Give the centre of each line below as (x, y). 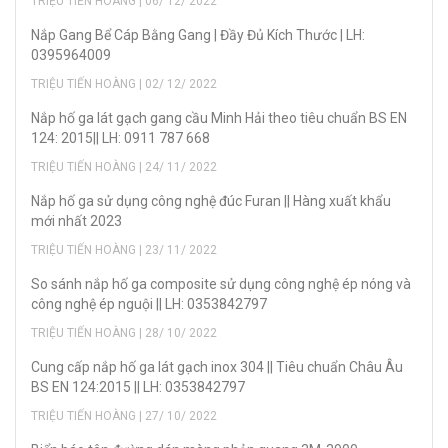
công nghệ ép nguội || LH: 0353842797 (149, 304)
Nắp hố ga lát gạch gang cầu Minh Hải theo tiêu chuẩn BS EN (219, 118)
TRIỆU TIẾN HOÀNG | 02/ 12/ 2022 (124, 84)
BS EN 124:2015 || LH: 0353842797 (138, 387)
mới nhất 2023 (76, 221)
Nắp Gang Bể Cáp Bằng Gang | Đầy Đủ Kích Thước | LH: (198, 35)
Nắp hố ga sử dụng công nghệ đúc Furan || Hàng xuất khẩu (211, 201)
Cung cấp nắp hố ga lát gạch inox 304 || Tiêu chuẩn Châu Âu (217, 367)
